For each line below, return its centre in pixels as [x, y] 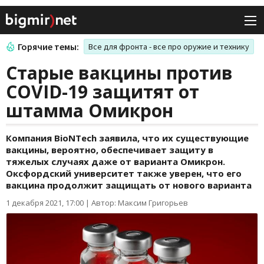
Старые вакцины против [119, 73]
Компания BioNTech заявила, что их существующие [127, 138]
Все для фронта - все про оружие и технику [169, 47]
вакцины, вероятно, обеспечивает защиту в [110, 150]
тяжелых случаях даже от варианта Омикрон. [115, 162]
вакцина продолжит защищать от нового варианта [129, 185]
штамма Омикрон [90, 111]
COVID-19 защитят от [103, 92]
